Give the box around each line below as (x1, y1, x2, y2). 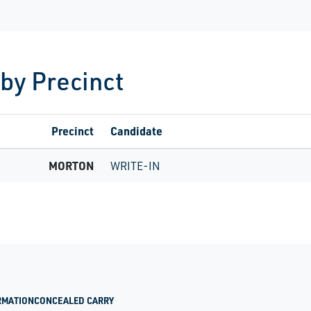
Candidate (110, 124, 162, 138)
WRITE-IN (110, 159, 160, 173)
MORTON (49, 158, 94, 173)
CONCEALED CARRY (34, 295, 114, 307)
